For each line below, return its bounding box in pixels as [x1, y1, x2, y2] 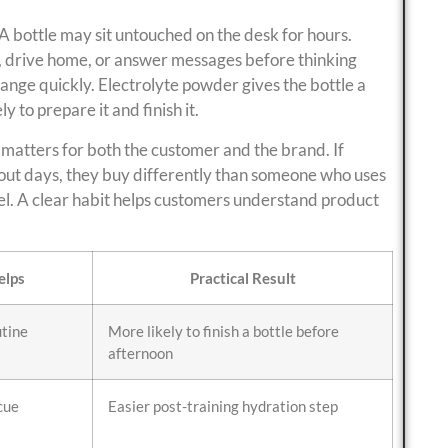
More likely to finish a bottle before [108, 321, 339, 340]
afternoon [108, 343, 173, 362]
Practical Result [189, 268, 296, 287]
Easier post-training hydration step [108, 396, 338, 415]
